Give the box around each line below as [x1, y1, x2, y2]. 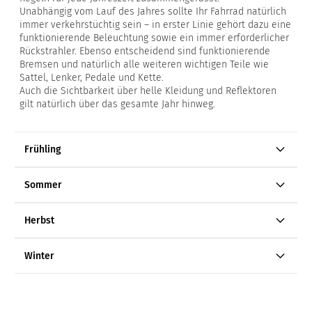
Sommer [24, 179, 62, 192]
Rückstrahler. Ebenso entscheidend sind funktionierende [19, 45, 270, 58]
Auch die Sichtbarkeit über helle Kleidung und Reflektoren [19, 85, 276, 97]
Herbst [24, 214, 54, 227]
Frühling [24, 143, 61, 156]
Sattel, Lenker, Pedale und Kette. [19, 72, 166, 84]
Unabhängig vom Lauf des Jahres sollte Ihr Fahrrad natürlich [19, 6, 286, 18]
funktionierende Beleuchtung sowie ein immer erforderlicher [19, 32, 289, 45]
